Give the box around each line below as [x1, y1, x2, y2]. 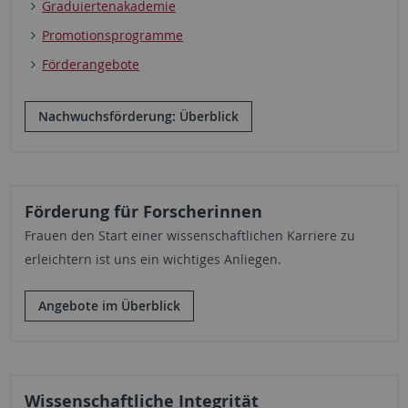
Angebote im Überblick [37, 297, 180, 314]
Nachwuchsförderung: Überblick [37, 107, 239, 125]
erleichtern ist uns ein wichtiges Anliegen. [24, 250, 281, 268]
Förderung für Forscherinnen [24, 200, 262, 223]
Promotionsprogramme [42, 26, 184, 44]
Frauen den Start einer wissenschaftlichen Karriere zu [24, 227, 355, 244]
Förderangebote [42, 56, 140, 73]
